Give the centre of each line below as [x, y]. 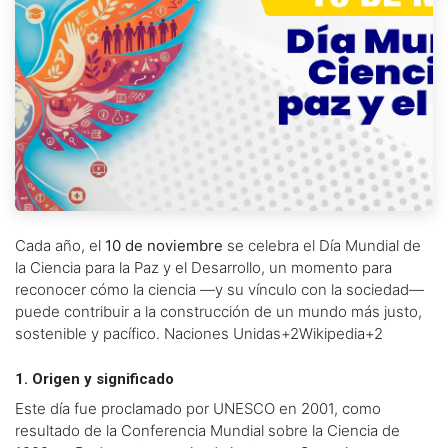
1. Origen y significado [94, 379]
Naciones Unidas [222, 334]
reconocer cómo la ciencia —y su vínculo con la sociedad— [219, 290]
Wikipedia [332, 334]
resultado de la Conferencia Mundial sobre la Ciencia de [207, 431]
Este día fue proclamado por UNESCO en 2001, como [198, 409]
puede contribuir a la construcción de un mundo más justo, [218, 312]
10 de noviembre [164, 246]
